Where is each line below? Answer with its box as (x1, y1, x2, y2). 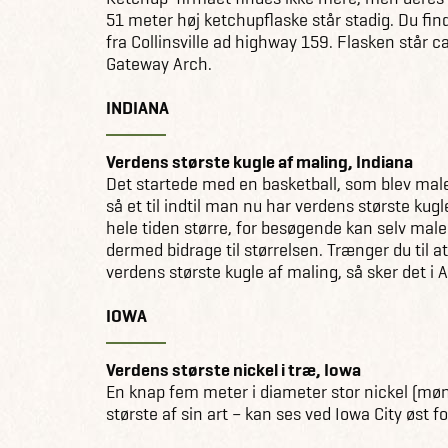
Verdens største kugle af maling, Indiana (106, 150, 413, 173)
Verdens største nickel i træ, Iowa (106, 358, 361, 381)
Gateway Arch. (106, 52, 212, 75)
